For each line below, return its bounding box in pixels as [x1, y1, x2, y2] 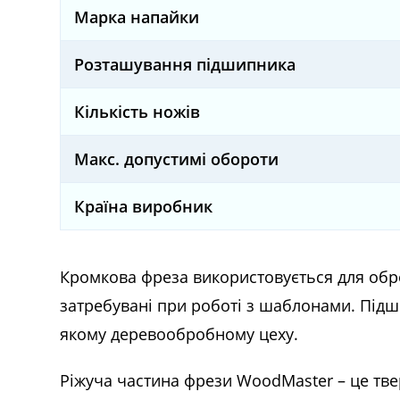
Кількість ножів [74, 100, 201, 122]
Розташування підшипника [74, 53, 296, 75]
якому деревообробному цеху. [60, 323, 299, 346]
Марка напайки [74, 5, 200, 28]
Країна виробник [74, 195, 213, 217]
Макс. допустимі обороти [74, 147, 279, 170]
